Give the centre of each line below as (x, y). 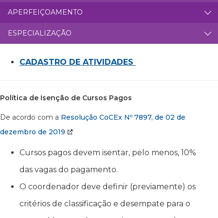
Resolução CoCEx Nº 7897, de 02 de (123, 117)
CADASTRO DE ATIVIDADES (78, 62)
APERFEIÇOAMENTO (45, 12)
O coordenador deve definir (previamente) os (108, 186)
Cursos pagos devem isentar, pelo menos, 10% (108, 152)
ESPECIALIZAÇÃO (40, 33)
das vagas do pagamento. (69, 169)
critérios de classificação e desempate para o (105, 203)
